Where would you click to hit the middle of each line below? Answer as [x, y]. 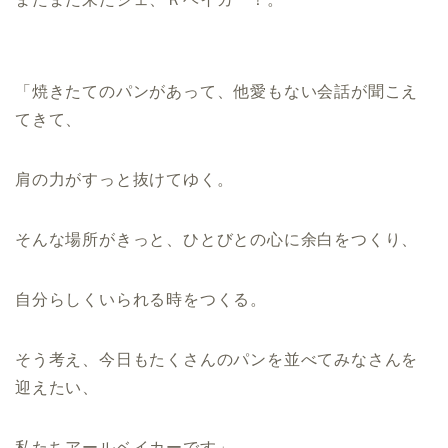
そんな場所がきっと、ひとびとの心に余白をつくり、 [217, 240]
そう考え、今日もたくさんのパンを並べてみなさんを [217, 360]
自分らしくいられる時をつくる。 [141, 300]
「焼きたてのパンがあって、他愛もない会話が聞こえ [217, 92]
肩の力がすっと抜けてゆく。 [124, 180]
